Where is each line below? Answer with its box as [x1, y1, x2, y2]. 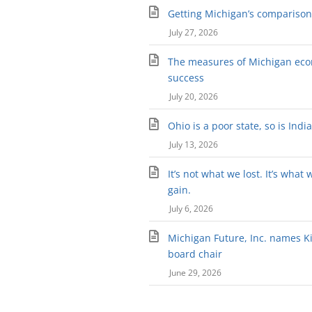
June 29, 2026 [169, 267, 221, 279]
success [168, 71, 205, 85]
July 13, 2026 [169, 139, 218, 151]
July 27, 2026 [169, 26, 218, 39]
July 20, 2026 [169, 91, 218, 103]
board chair [168, 247, 223, 261]
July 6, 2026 [169, 203, 213, 215]
